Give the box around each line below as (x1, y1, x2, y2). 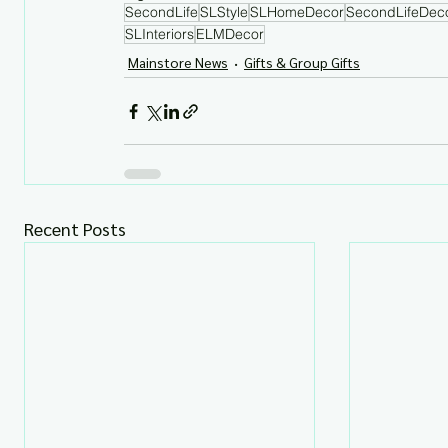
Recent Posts (24, 217, 126, 240)
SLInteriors (125, 25, 194, 43)
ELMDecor (196, 25, 264, 43)
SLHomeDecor (250, 3, 344, 21)
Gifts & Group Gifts (244, 52, 360, 71)
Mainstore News (128, 52, 228, 71)
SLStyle (200, 3, 248, 21)
